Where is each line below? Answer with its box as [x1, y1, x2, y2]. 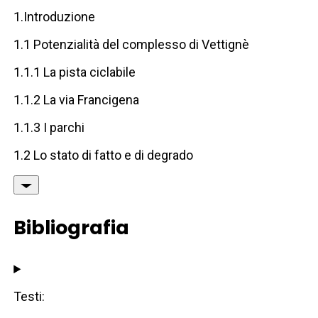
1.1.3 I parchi [13, 120, 85, 136]
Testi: [13, 289, 45, 305]
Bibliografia [13, 214, 130, 241]
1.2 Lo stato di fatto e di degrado [13, 148, 194, 163]
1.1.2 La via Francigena [13, 92, 140, 108]
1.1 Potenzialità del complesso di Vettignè [13, 37, 250, 53]
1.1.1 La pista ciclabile [13, 65, 136, 80]
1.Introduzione [13, 9, 96, 25]
